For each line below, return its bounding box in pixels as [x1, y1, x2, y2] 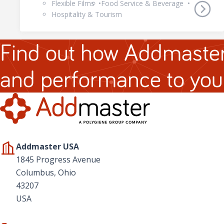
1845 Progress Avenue [16, 153, 100, 165]
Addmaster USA [16, 140, 79, 152]
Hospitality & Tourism [51, 9, 122, 19]
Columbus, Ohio [16, 166, 76, 178]
